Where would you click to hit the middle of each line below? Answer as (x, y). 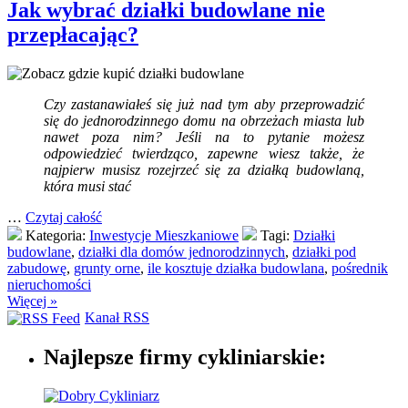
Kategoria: (56, 235)
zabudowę (37, 268)
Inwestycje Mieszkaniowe (164, 235)
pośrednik (360, 268)
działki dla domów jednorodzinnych (182, 251)
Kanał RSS (117, 317)
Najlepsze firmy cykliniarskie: (185, 357)
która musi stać (87, 186)
